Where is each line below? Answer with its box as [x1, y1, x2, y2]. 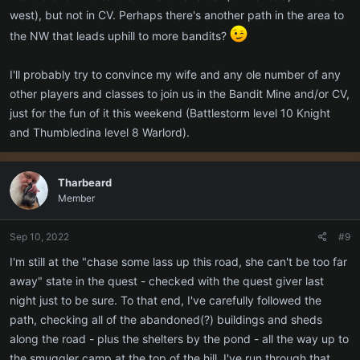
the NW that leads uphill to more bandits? [10, 29, 230, 43]
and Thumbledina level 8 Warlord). [10, 125, 190, 139]
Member [58, 192, 95, 204]
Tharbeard [58, 176, 112, 189]
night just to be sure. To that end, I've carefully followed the [10, 293, 321, 307]
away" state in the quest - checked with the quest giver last [10, 274, 324, 288]
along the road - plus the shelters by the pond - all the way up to [10, 332, 349, 346]
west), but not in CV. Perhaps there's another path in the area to [10, 8, 344, 22]
